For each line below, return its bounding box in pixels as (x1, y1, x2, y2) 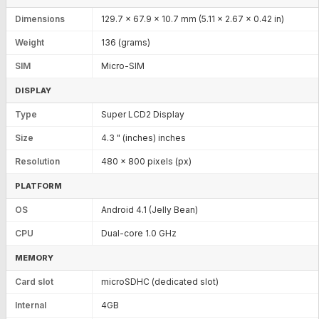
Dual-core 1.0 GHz (101, 227, 177, 239)
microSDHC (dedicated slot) (101, 276, 219, 287)
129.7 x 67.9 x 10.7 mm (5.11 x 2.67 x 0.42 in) (101, 13, 284, 24)
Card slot (15, 276, 53, 287)
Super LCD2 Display (101, 108, 184, 120)
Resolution (15, 155, 60, 167)
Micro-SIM (101, 60, 145, 71)
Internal (15, 299, 46, 310)
